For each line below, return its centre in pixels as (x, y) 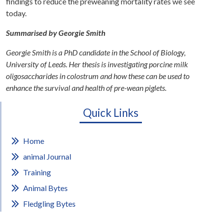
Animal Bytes (45, 188)
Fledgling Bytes (49, 204)
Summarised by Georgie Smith (56, 33)
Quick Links (111, 113)
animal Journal (47, 157)
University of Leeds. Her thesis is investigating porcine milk (97, 64)
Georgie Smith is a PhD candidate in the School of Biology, (96, 53)
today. (16, 13)
